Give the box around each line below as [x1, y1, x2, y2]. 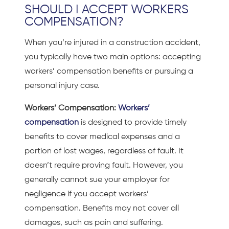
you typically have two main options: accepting [25, 53, 201, 61]
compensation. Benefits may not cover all [25, 204, 179, 213]
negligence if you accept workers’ [25, 190, 149, 198]
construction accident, [116, 38, 200, 47]
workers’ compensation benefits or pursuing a [25, 67, 193, 76]
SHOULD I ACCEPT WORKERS [25, 4, 189, 16]
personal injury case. [25, 81, 100, 90]
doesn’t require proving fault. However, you [25, 161, 183, 170]
